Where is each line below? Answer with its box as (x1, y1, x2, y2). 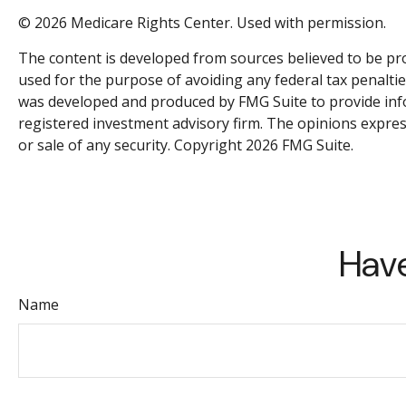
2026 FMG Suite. (246, 135, 353, 155)
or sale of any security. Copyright (18, 135, 246, 155)
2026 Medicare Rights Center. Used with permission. (34, 13, 386, 33)
